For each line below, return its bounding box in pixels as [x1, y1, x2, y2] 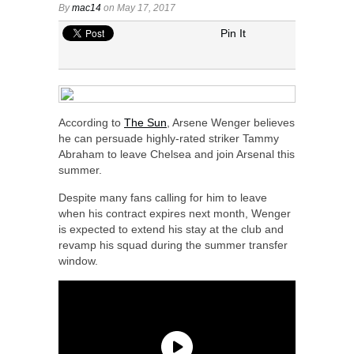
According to [58, 115, 124, 129]
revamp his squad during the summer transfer [58, 238, 288, 251]
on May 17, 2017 [101, 2, 175, 13]
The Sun [124, 115, 167, 129]
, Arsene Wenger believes [167, 115, 295, 129]
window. [58, 254, 98, 267]
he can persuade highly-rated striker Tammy [58, 131, 279, 145]
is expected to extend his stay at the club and [58, 222, 284, 235]
